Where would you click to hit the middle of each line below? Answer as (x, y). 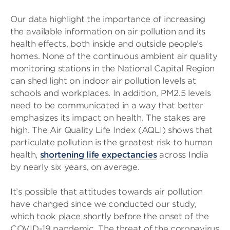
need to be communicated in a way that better (107, 106)
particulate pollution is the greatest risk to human (111, 142)
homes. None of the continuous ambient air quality (114, 56)
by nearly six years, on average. (75, 167)
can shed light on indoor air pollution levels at (103, 81)
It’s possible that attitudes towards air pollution (107, 192)
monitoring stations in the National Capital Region (113, 69)
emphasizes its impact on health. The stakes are (108, 118)
